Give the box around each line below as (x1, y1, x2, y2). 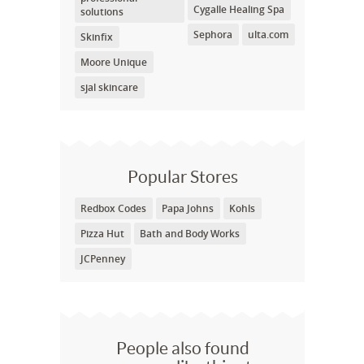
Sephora (193, 28, 232, 41)
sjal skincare (80, 80, 138, 94)
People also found (115, 339, 249, 357)
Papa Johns (162, 201, 214, 215)
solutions (80, 5, 123, 19)
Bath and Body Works (140, 227, 240, 240)
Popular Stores (127, 167, 238, 186)
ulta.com (247, 28, 288, 41)
